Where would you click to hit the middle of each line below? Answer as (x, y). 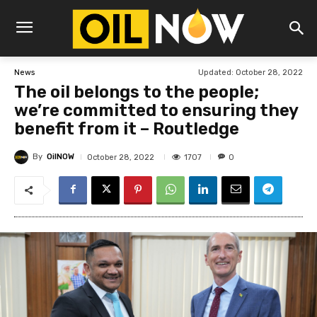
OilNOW (60, 157)
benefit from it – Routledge (127, 129)
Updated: (216, 73)
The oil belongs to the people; (137, 92)
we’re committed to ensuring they (156, 111)
